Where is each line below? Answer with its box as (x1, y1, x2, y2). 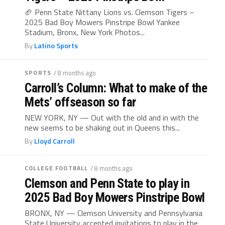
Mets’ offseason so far (25, 94, 136, 109)
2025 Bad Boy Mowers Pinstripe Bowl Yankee (25, 16, 180, 28)
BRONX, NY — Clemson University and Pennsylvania (25, 207, 203, 219)
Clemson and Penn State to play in (25, 176, 190, 191)
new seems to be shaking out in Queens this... (25, 122, 180, 134)
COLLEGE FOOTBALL (25, 163, 88, 173)
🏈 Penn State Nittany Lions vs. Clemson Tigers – (25, 6, 195, 18)
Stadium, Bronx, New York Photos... (25, 26, 145, 38)
